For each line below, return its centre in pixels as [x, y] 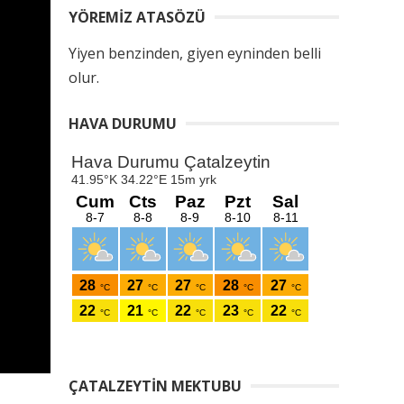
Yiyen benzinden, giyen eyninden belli [195, 53]
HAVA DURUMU [123, 124]
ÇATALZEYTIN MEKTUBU [155, 386]
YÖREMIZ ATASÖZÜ [137, 17]
